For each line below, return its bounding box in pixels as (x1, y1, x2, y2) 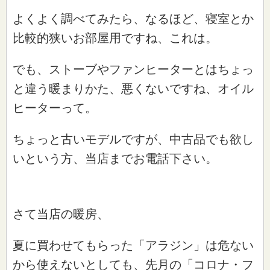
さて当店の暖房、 (13, 207, 109, 221)
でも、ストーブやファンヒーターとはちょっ (13, 62, 254, 76)
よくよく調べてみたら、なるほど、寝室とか (13, 11, 254, 25)
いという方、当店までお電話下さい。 (13, 151, 218, 165)
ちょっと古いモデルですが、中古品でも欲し (13, 132, 254, 146)
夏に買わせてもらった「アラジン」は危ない (13, 238, 254, 252)
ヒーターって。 (13, 101, 97, 115)
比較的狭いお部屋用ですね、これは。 (13, 31, 218, 45)
